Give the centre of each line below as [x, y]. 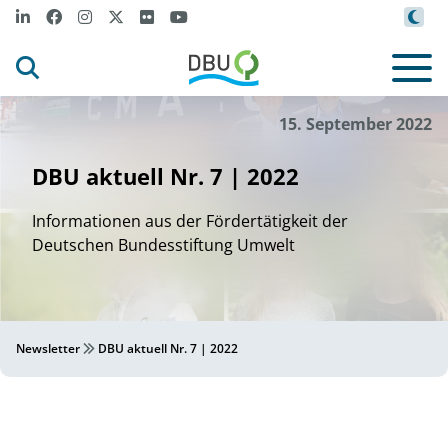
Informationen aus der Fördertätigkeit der [190, 221]
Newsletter [48, 348]
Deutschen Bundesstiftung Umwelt [163, 245]
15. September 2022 [355, 124]
